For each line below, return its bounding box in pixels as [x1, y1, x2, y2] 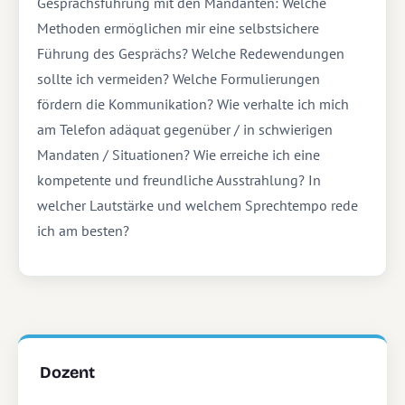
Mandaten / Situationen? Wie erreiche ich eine [37, 146, 320, 164]
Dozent [40, 363, 95, 382]
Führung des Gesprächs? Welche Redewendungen [37, 44, 344, 62]
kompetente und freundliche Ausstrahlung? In [37, 171, 321, 189]
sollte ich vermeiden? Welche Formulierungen [37, 70, 320, 88]
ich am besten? [37, 221, 129, 240]
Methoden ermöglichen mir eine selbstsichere [37, 19, 319, 37]
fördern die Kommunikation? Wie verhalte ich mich [37, 95, 349, 113]
